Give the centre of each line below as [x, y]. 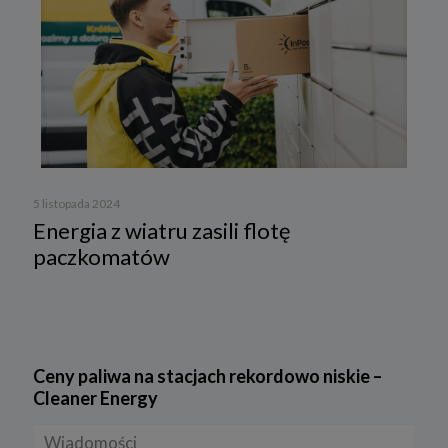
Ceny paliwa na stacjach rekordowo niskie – [207, 376]
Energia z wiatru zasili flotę [162, 231]
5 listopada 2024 [76, 204]
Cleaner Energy [95, 398]
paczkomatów [101, 257]
